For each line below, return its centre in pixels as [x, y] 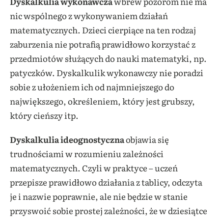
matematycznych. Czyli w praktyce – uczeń [94, 168]
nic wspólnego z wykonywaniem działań [89, 16]
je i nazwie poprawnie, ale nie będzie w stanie [99, 196]
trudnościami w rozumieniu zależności [87, 154]
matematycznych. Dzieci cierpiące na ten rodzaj [103, 30]
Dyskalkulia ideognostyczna [67, 139]
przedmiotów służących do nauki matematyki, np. [108, 58]
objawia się [147, 139]
